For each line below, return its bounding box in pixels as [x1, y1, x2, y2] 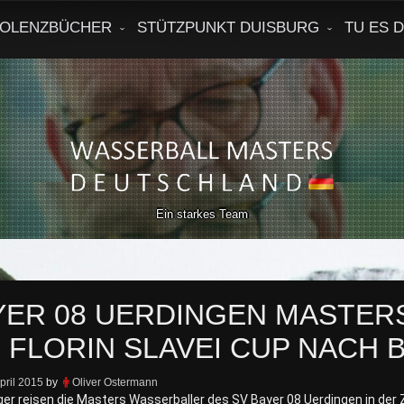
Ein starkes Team [156, 207, 248, 221]
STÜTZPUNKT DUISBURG [137, 19, 319, 36]
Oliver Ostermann [71, 376, 158, 389]
